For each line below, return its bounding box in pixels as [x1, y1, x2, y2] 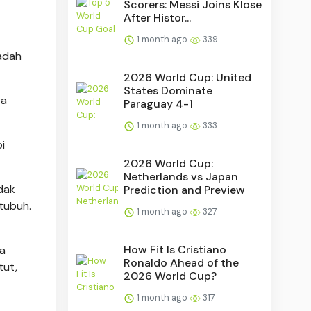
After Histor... [124, 10, 192, 25]
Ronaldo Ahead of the [124, 255, 239, 270]
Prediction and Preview [124, 182, 246, 197]
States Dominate [124, 83, 213, 98]
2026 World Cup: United [124, 69, 252, 85]
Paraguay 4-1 [124, 96, 194, 111]
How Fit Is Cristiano [124, 242, 227, 257]
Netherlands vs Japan [124, 169, 239, 184]
